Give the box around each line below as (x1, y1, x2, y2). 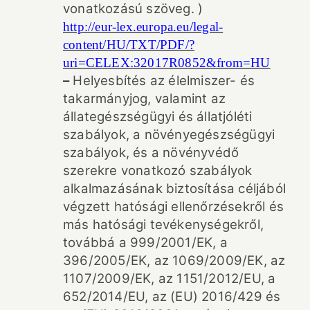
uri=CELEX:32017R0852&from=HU (63, 55, 271, 70)
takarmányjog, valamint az (63, 90, 226, 107)
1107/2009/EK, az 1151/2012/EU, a (63, 270, 276, 286)
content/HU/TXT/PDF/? (63, 37, 194, 52)
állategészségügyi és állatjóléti (63, 108, 253, 125)
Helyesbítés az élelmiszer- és (73, 72, 255, 89)
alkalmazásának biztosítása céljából (63, 180, 286, 197)
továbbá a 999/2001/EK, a (63, 234, 228, 250)
